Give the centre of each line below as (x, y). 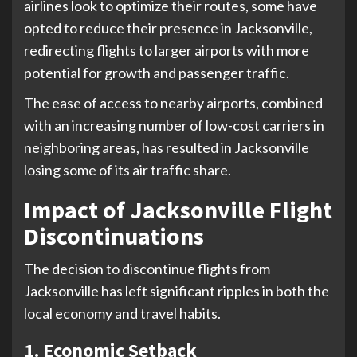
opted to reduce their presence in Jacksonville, (168, 27)
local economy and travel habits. (122, 313)
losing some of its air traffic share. (127, 169)
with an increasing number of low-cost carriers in (174, 125)
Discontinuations (114, 235)
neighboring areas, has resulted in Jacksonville (167, 147)
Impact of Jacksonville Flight (178, 209)
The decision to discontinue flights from (147, 268)
